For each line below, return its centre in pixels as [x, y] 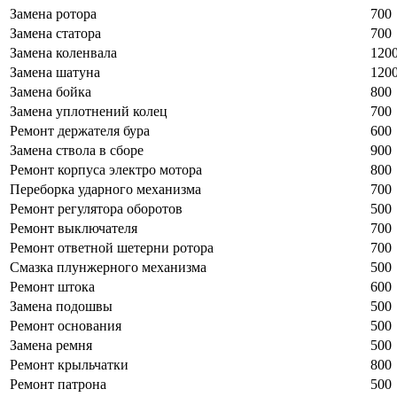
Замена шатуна [55, 72]
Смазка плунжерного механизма [108, 267]
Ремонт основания [66, 325]
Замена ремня [51, 345]
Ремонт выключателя [74, 228]
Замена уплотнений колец [89, 111]
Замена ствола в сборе [77, 150]
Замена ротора [53, 13]
